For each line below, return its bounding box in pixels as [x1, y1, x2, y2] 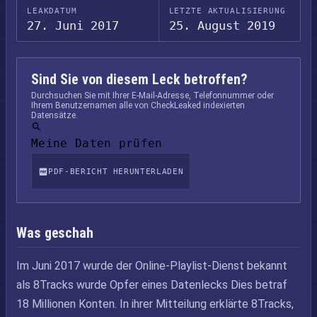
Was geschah [16, 224, 93, 241]
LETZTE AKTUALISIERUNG [168, 6, 286, 16]
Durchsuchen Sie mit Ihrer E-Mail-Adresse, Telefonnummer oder [31, 91, 274, 100]
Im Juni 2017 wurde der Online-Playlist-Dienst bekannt [16, 259, 287, 272]
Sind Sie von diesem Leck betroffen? [31, 71, 248, 88]
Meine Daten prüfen [31, 137, 163, 150]
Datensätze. [31, 110, 78, 120]
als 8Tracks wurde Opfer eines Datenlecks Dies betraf [16, 278, 287, 292]
